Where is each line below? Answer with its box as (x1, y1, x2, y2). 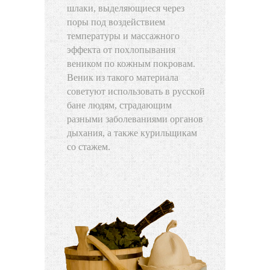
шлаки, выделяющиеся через (67, 3, 184, 14)
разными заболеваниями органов (67, 114, 203, 125)
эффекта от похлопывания (67, 45, 175, 55)
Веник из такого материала (67, 72, 178, 83)
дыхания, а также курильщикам (67, 128, 197, 139)
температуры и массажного (67, 31, 180, 42)
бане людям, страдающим (67, 100, 172, 111)
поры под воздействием (67, 17, 165, 28)
